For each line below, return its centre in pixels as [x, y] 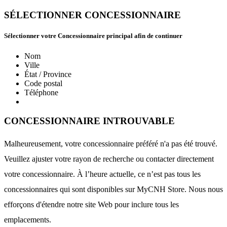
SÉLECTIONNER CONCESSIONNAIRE [92, 15]
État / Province [48, 74]
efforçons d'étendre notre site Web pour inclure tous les [91, 204]
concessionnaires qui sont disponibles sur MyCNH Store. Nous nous [113, 189]
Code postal [43, 83]
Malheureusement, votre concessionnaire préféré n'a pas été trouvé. [111, 143]
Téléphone [41, 92]
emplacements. [28, 219]
